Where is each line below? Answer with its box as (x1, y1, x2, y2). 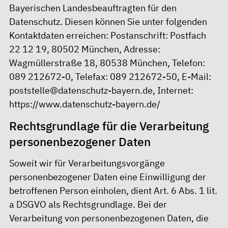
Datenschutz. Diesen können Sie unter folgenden (9, 16, 207, 28)
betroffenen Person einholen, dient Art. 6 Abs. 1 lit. (9, 185, 217, 197)
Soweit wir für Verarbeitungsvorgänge (9, 157, 165, 169)
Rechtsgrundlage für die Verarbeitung (9, 118, 209, 133)
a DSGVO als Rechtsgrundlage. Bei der (9, 198, 167, 211)
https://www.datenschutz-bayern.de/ (9, 98, 160, 110)
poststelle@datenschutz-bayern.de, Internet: (9, 84, 193, 97)
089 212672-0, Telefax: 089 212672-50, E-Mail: (9, 71, 211, 83)
